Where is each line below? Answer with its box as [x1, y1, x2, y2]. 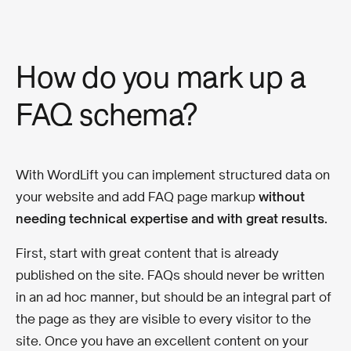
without [259, 188, 305, 204]
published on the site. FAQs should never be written [16, 266, 324, 283]
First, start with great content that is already [16, 244, 279, 261]
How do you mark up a [16, 57, 306, 94]
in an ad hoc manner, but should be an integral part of [16, 288, 331, 305]
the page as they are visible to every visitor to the [16, 310, 311, 327]
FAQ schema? [16, 95, 197, 132]
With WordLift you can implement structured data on [16, 166, 330, 183]
